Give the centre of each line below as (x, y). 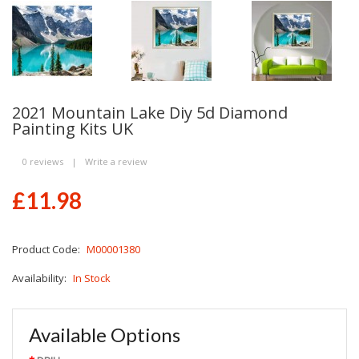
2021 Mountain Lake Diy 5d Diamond (150, 112)
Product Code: (47, 249)
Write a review (116, 161)
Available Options (105, 334)
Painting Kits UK (73, 128)
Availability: (40, 278)
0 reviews (43, 161)
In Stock (92, 278)
